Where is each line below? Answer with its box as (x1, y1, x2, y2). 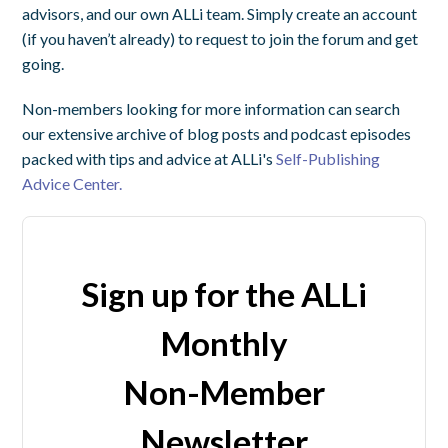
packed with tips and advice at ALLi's (22, 149, 277, 169)
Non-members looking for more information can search (22, 99, 401, 119)
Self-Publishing (276, 149, 381, 169)
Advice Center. (22, 174, 123, 194)
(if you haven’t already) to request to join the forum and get (22, 29, 419, 49)
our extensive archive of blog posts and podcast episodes (22, 124, 412, 144)
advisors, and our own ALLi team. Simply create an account (22, 4, 418, 24)
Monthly (160, 323, 288, 364)
